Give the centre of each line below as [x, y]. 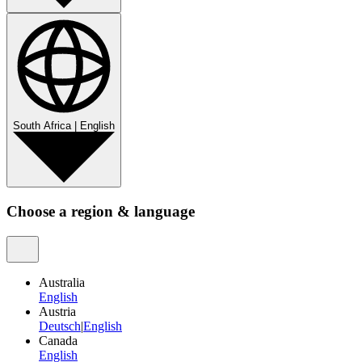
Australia [62, 282]
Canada [58, 340]
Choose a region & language [101, 211]
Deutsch [60, 326]
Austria [57, 311]
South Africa [42, 126]
